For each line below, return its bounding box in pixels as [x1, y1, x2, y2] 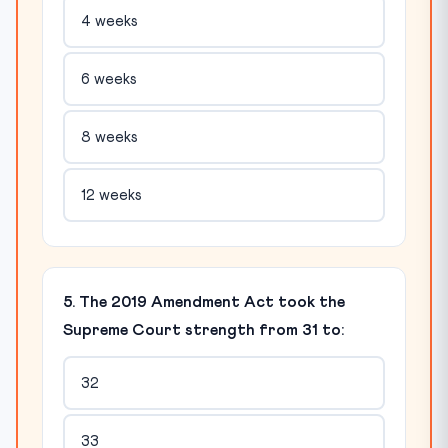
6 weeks [80, 71, 137, 87]
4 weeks [80, 13, 138, 29]
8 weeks [80, 129, 138, 145]
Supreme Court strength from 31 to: [63, 322, 344, 339]
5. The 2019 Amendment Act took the [63, 294, 345, 311]
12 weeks [80, 187, 142, 203]
